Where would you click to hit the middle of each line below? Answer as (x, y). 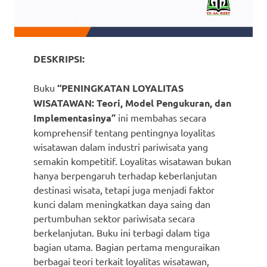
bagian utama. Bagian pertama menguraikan (127, 246)
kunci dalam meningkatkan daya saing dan (122, 204)
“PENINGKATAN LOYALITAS (120, 88)
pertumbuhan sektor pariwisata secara (114, 218)
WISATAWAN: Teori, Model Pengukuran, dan (132, 103)
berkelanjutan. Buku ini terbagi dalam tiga (122, 232)
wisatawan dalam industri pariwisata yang (121, 146)
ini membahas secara (161, 117)
